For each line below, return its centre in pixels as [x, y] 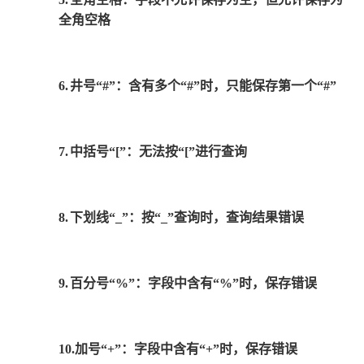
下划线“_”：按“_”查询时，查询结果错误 [187, 217]
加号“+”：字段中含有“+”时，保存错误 [186, 349]
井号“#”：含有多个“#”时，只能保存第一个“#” [203, 86]
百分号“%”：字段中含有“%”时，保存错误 [193, 283]
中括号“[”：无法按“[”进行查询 [158, 152]
